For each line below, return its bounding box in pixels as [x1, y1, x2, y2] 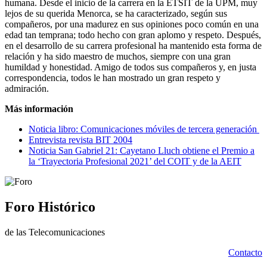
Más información [5, 103, 73, 114]
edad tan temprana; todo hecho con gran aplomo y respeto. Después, [5, 29, 261, 40]
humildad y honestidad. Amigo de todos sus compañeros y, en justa [5, 61, 256, 72]
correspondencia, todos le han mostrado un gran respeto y [5, 72, 221, 83]
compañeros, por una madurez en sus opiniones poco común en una [5, 18, 259, 29]
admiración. [5, 83, 49, 94]
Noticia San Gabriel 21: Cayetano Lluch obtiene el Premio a [29, 145, 254, 156]
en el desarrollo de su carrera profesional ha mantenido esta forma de [5, 40, 262, 51]
